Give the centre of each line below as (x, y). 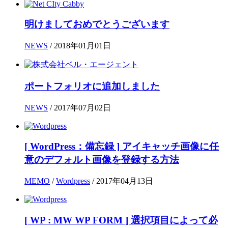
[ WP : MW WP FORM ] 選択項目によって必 (121, 220)
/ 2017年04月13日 (122, 181)
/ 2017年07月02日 (79, 107)
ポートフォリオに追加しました (92, 86)
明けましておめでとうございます (97, 24)
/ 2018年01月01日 (79, 46)
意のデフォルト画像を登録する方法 (102, 160)
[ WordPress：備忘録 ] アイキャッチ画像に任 (122, 147)
